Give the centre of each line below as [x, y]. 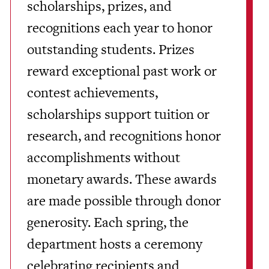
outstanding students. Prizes [111, 49]
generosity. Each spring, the [108, 222]
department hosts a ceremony [115, 243]
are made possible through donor [124, 200]
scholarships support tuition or [119, 114]
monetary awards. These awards [122, 179]
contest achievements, [93, 92]
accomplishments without [104, 157]
